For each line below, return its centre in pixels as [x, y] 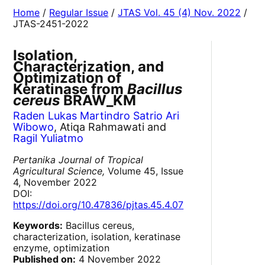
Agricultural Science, [59, 171]
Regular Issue [79, 13]
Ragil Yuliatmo [49, 138]
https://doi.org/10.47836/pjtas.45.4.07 [98, 205]
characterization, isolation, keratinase [97, 237]
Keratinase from [70, 89]
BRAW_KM [98, 101]
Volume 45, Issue [144, 171]
